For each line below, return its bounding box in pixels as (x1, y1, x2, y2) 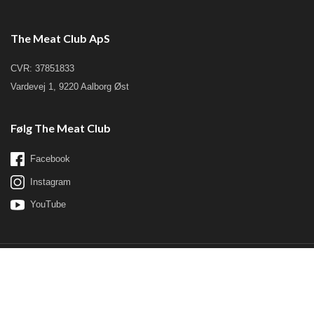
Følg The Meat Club (11, 121, 111, 135)
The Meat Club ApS (11, 31, 110, 45)
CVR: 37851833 (11, 62, 74, 74)
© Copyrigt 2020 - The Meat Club (14, 289, 139, 299)
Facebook (30, 153, 70, 165)
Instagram (30, 177, 71, 188)
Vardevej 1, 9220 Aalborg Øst (11, 81, 129, 93)
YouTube (30, 199, 66, 210)
